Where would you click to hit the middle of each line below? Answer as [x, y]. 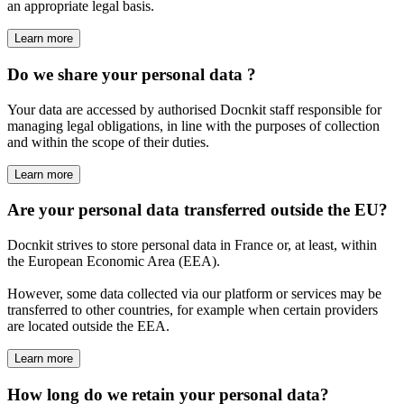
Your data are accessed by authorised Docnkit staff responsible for [194, 109]
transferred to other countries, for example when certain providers [193, 310]
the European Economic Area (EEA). [114, 262]
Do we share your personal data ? [132, 74]
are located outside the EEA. [88, 326]
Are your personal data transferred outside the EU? [197, 210]
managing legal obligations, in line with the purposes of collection [193, 125]
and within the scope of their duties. [108, 142]
